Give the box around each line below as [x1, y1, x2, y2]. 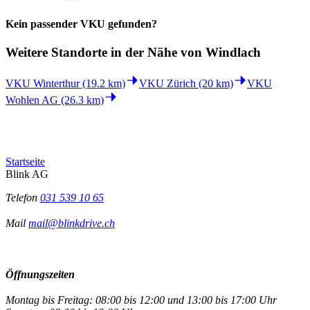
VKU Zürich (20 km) [139, 77, 233, 89]
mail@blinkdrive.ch [28, 217, 115, 229]
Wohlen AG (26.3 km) [6, 93, 104, 106]
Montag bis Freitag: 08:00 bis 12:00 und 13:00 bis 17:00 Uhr [6, 293, 277, 306]
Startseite [6, 155, 45, 167]
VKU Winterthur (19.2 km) [6, 77, 125, 89]
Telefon [6, 191, 40, 203]
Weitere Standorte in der [6, 45, 147, 60]
